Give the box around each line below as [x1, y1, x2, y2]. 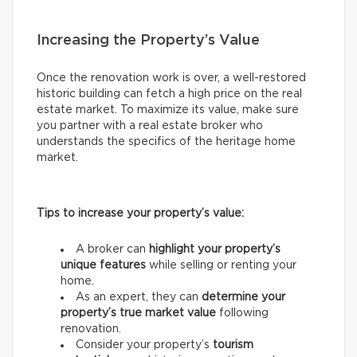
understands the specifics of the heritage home [37, 136, 296, 148]
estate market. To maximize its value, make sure [37, 104, 299, 116]
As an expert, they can [76, 292, 202, 304]
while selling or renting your [146, 260, 296, 272]
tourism [213, 339, 253, 351]
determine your [202, 292, 285, 304]
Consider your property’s [76, 339, 213, 351]
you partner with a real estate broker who [37, 120, 263, 132]
